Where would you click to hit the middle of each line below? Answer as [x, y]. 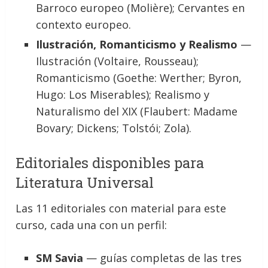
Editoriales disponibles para [110, 163]
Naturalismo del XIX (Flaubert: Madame [137, 111]
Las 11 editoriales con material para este [121, 208]
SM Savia [60, 258]
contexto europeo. [84, 25]
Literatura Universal [85, 183]
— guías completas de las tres [163, 258]
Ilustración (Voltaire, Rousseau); [118, 61]
